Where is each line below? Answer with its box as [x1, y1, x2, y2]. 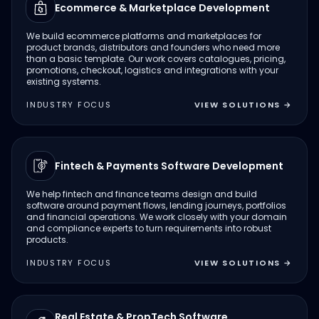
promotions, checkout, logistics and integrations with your [26, 64, 278, 76]
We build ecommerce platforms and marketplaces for [26, 30, 261, 42]
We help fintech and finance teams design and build [26, 188, 257, 200]
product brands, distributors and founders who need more [26, 41, 280, 53]
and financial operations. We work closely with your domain [26, 211, 287, 223]
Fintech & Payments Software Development [55, 159, 283, 173]
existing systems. [26, 75, 101, 88]
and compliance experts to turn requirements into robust [26, 222, 271, 234]
